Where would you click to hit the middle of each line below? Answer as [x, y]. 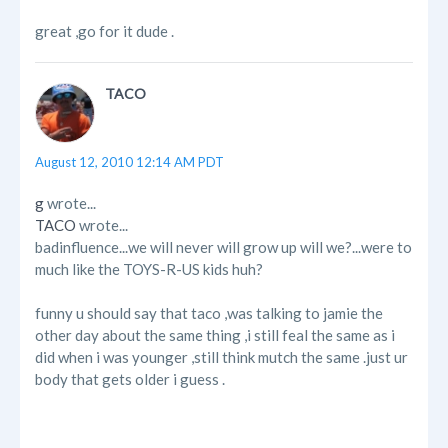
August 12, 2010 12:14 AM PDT [129, 162]
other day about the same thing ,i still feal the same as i [215, 335]
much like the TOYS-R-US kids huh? [149, 269]
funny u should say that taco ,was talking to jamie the [209, 313]
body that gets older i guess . [130, 379]
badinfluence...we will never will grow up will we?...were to [223, 247]
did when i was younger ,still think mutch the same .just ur [221, 357]
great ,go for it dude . [104, 31]
